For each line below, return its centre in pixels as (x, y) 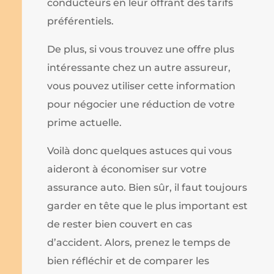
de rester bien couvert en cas (120, 224)
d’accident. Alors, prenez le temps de (139, 243)
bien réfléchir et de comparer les (128, 261)
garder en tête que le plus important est (148, 206)
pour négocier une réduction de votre (141, 105)
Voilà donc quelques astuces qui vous (140, 151)
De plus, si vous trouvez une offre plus (141, 50)
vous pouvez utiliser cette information (142, 86)
